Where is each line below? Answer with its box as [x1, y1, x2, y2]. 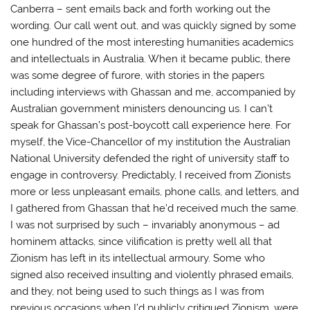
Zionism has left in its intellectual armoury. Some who [10, 251, 266, 264]
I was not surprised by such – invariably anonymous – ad [10, 218, 280, 231]
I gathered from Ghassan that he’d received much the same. [10, 201, 299, 215]
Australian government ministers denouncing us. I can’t [10, 102, 273, 115]
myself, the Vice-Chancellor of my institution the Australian [10, 135, 291, 148]
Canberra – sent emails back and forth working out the [10, 2, 271, 15]
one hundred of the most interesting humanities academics [10, 35, 294, 48]
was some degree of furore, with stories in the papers [10, 69, 265, 82]
